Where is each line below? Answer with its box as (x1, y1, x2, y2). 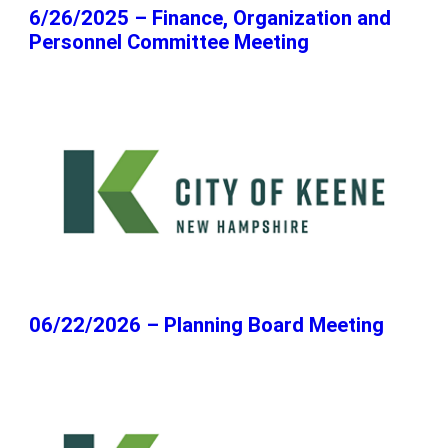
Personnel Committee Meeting (29, 28, 310, 55)
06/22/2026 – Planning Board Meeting (29, 312, 385, 339)
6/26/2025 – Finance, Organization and (29, 4, 392, 31)
